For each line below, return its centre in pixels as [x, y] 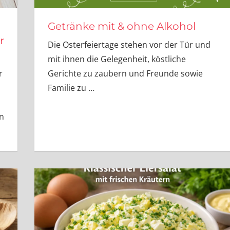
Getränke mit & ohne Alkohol [121, 26]
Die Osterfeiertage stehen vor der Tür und [129, 44]
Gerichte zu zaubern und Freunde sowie [125, 73]
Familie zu [68, 88]
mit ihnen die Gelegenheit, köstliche [117, 59]
